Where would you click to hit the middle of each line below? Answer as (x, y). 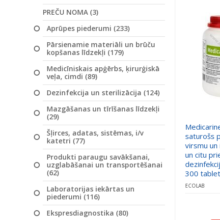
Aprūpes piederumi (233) (88, 28)
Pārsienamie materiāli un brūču (101, 44)
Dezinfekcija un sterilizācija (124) (103, 93)
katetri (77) (66, 141)
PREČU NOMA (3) (70, 12)
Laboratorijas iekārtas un (91, 189)
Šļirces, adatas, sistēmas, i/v (95, 133)
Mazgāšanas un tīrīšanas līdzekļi (103, 109)
